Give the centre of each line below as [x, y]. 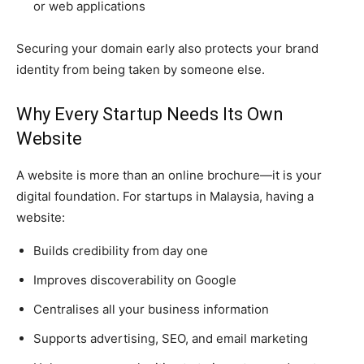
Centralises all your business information [151, 310]
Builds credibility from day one [121, 251]
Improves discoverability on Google [135, 280]
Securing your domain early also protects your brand [167, 49]
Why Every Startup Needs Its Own [150, 115]
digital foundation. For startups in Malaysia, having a [165, 197]
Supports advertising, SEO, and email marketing [171, 339]
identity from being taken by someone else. [141, 70]
